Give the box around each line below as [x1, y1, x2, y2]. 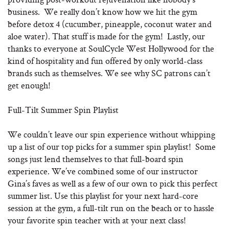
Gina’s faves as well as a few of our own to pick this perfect [8, 177, 218, 189]
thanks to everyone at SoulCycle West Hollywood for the [8, 42, 214, 54]
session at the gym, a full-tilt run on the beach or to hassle [8, 202, 214, 214]
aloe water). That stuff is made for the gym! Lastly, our [8, 30, 205, 42]
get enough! [8, 79, 51, 91]
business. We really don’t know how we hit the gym [8, 6, 197, 17]
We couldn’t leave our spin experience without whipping [8, 128, 215, 140]
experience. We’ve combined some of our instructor [8, 165, 198, 177]
